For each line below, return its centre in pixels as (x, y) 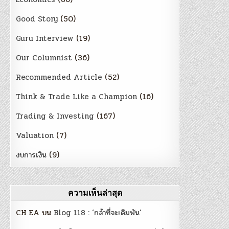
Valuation (35, 135)
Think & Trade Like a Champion (77, 97)
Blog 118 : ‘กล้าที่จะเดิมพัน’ (98, 213)
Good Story (37, 19)
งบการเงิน (31, 155)
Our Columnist (44, 58)
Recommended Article (59, 77)
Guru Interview (45, 38)
